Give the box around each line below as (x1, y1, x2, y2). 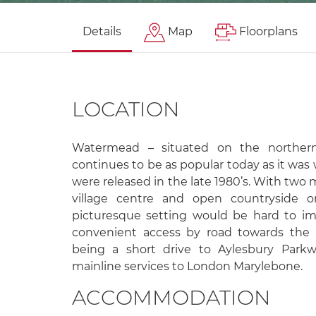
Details (83, 25, 121, 38)
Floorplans (239, 25, 298, 38)
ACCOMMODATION (72, 284, 270, 310)
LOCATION (72, 97, 179, 121)
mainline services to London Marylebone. (72, 259, 303, 273)
